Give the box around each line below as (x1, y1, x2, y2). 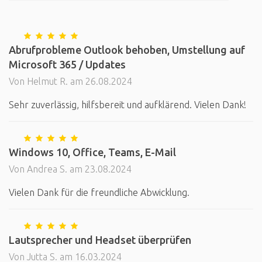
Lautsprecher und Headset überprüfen (9, 234, 191, 246)
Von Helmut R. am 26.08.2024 (9, 76, 132, 87)
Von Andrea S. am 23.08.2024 (9, 164, 132, 174)
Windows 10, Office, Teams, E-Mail (9, 146, 176, 158)
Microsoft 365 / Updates (9, 58, 126, 70)
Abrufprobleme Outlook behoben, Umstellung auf (9, 44, 245, 56)
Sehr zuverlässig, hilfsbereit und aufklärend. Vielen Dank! (9, 99, 246, 110)
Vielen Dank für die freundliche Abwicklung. (9, 187, 189, 198)
